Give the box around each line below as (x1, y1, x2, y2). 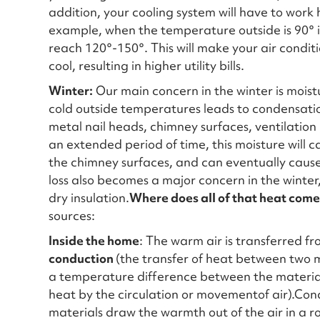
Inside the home (49, 232, 139, 249)
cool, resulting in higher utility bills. (49, 57, 244, 74)
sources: (49, 207, 95, 224)
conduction (49, 250, 116, 266)
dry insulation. (49, 189, 129, 206)
